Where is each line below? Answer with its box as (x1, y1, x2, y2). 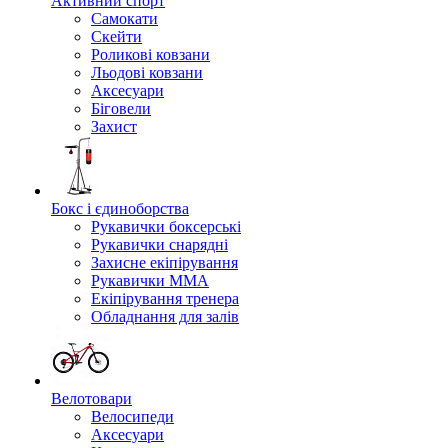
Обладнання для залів (91, 308, 239, 325)
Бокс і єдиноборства (51, 200, 189, 217)
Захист (91, 118, 137, 135)
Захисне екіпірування (91, 254, 238, 271)
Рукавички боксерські (91, 218, 241, 235)
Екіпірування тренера (91, 290, 239, 307)
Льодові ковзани (91, 64, 203, 81)
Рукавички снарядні (91, 236, 228, 253)
